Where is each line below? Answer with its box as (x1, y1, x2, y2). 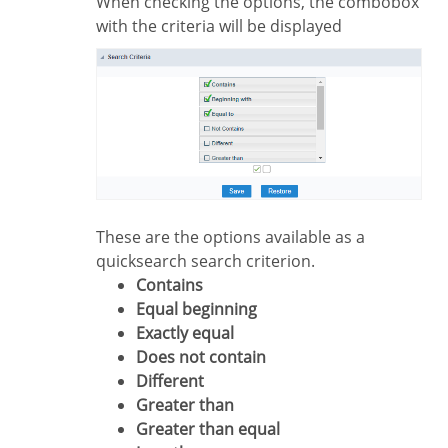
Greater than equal (148, 417, 280, 440)
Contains (146, 273, 203, 296)
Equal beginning (145, 297, 257, 320)
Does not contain (148, 345, 266, 368)
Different (148, 369, 204, 392)
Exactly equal (145, 321, 234, 344)
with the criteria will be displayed (96, 14, 342, 37)
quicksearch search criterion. (96, 249, 315, 272)
